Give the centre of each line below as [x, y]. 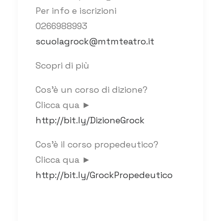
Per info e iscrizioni [76, 11]
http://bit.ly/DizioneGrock [90, 120]
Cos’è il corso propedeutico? [97, 145]
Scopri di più [62, 66]
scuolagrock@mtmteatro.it [95, 41]
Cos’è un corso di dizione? [92, 90]
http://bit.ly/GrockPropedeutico [104, 175]
